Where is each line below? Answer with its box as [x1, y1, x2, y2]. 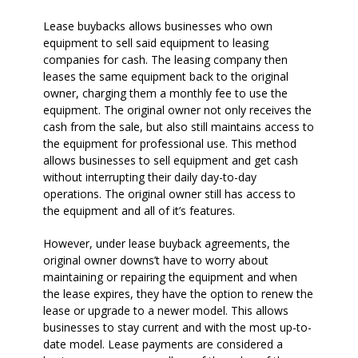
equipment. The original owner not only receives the [43, 101, 312, 117]
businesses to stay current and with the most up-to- [43, 319, 312, 335]
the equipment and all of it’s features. [43, 202, 235, 218]
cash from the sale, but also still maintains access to [43, 118, 314, 134]
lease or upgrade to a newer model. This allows [43, 302, 288, 318]
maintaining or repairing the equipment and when [43, 268, 297, 284]
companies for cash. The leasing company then [43, 51, 288, 67]
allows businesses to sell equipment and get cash [43, 152, 298, 168]
